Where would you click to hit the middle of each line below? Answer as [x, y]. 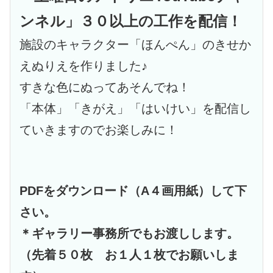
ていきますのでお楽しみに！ [99, 129]
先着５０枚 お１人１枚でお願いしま [136, 255]
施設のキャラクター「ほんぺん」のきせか [136, 44]
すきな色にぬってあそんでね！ [105, 87]
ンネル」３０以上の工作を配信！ [131, 21]
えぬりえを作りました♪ [84, 66]
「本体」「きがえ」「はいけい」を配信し [136, 108]
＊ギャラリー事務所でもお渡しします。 [129, 234]
